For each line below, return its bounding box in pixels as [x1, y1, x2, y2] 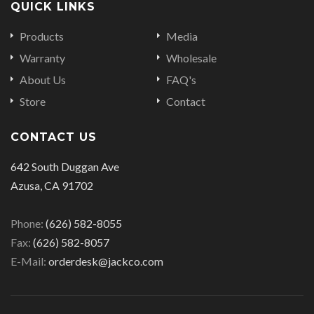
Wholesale [166, 51, 217, 65]
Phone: [11, 217, 46, 231]
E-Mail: [11, 254, 46, 268]
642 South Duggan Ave [11, 160, 119, 174]
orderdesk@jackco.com [46, 254, 163, 268]
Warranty [20, 51, 65, 65]
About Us [20, 73, 66, 87]
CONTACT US [11, 130, 97, 144]
